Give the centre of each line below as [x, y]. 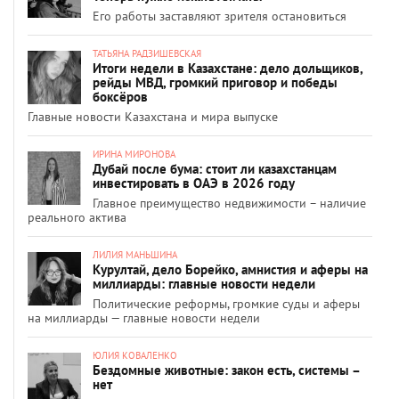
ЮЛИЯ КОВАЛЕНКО [135, 355]
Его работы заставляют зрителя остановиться [220, 16]
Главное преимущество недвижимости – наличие [229, 203]
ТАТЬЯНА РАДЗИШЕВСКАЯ [147, 53]
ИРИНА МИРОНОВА [134, 154]
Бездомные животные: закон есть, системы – [226, 370]
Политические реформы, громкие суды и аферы [226, 303]
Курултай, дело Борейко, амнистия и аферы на [230, 269]
